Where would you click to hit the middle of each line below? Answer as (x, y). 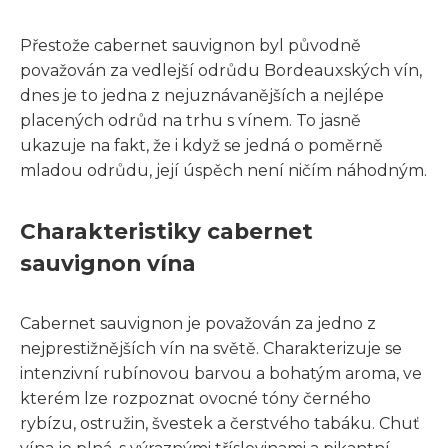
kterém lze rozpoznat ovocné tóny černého (195, 398)
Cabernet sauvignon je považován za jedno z (198, 323)
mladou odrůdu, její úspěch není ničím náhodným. (223, 170)
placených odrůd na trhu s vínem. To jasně (190, 120)
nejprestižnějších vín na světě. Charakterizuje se (211, 348)
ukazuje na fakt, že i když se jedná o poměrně (201, 145)
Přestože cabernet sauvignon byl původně (190, 45)
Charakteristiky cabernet (166, 230)
